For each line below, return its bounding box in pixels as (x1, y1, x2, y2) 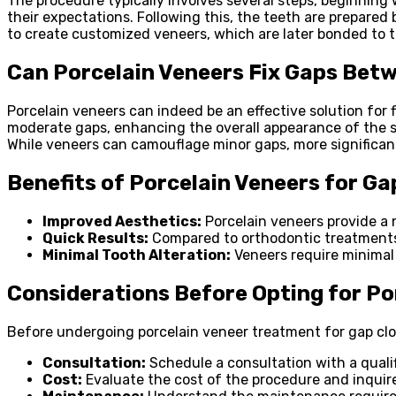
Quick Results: (42, 230, 148, 247)
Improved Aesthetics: (42, 213, 202, 231)
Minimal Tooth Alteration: (42, 247, 231, 264)
